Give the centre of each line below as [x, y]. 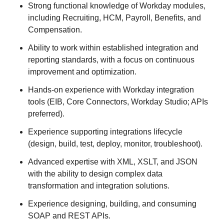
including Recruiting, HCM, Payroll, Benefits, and [114, 18]
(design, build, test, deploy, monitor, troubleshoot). [115, 144]
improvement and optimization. [82, 72]
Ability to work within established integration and [113, 48]
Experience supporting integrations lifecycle [105, 132]
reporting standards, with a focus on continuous [111, 60]
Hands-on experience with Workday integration [111, 90]
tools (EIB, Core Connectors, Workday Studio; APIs [118, 102]
